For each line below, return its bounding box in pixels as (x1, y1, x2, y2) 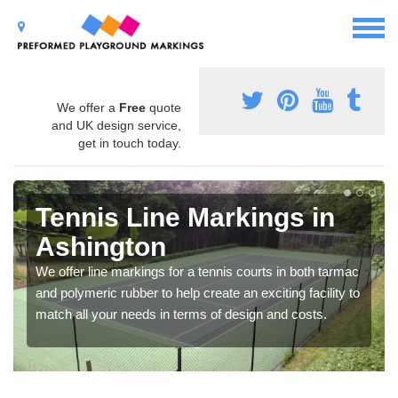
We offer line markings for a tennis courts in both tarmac (36, 264, 359, 280)
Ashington (36, 232, 166, 262)
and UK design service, (52, 118, 181, 133)
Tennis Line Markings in (36, 203, 335, 233)
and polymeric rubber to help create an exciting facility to (36, 285, 360, 301)
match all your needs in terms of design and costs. (36, 306, 327, 322)
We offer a (57, 100, 119, 115)
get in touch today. (78, 136, 181, 151)
